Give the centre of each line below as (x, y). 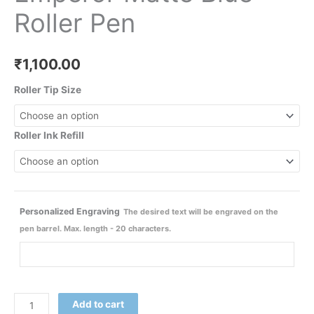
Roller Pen (75, 23)
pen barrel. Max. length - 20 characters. (95, 228)
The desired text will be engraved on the (201, 211)
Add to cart (98, 305)
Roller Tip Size (48, 90)
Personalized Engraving (70, 211)
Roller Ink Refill (49, 136)
